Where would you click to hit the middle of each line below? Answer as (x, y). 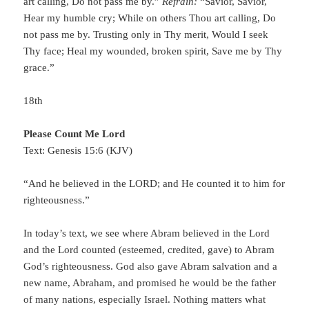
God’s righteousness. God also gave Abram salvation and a (151, 267)
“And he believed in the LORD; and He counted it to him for (154, 184)
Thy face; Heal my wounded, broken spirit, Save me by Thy (153, 51)
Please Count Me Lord (74, 134)
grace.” (39, 68)
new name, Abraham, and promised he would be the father (150, 283)
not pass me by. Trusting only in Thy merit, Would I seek (146, 35)
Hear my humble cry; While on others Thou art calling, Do (150, 18)
